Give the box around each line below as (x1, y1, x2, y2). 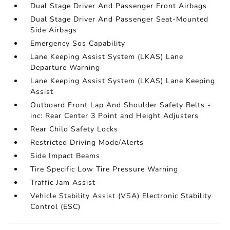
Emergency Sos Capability (30, 39, 126, 48)
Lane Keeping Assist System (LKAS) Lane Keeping (30, 76, 216, 86)
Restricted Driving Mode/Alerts (30, 138, 144, 147)
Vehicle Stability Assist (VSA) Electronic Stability (30, 191, 212, 201)
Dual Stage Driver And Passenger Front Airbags (30, 1, 207, 11)
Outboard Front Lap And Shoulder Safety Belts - (30, 100, 212, 110)
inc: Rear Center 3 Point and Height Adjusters (30, 111, 199, 121)
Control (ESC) (30, 202, 81, 212)
